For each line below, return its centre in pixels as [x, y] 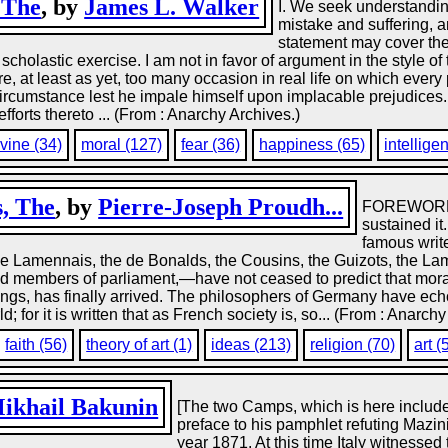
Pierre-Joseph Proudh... [221, 207]
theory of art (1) [139, 344]
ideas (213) [251, 344]
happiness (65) [312, 144]
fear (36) [211, 144]
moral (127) [122, 144]
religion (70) [353, 344]
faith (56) [36, 344]
